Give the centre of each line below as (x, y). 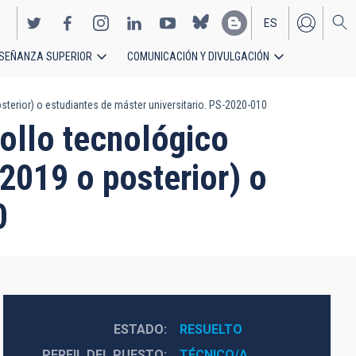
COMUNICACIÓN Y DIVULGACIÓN (198, 56)
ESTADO (138, 329)
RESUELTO (211, 329)
